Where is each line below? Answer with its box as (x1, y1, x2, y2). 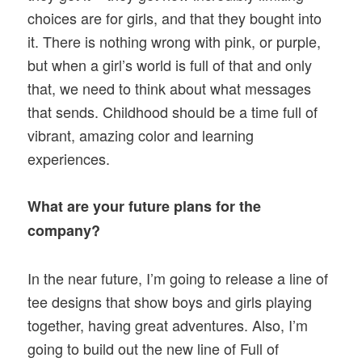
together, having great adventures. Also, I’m (27, 314, 309, 335)
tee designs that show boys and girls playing (27, 290, 313, 312)
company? (27, 220, 101, 242)
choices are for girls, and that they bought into (27, 7, 322, 29)
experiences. (27, 148, 111, 170)
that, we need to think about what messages (27, 78, 312, 99)
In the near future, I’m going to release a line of (27, 267, 329, 288)
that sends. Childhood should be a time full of (27, 101, 318, 123)
